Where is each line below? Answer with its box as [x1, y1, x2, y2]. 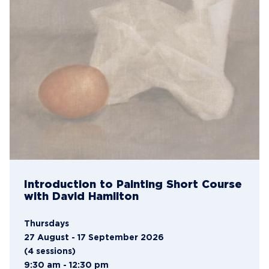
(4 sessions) [24, 247, 76, 255]
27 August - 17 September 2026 [24, 234, 164, 241]
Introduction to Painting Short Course [24, 180, 242, 190]
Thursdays [24, 220, 69, 228]
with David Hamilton [24, 192, 139, 202]
